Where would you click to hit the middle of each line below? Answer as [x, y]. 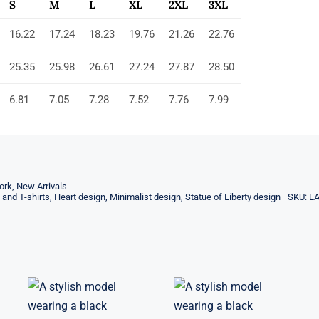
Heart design [80, 197]
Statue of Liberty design [233, 197]
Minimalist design [146, 197]
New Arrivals [42, 187]
